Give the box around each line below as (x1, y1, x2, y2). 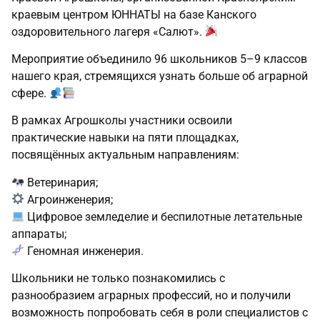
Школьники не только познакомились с (11, 271, 225, 286)
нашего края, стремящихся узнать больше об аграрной (11, 69, 308, 84)
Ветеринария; (24, 175, 99, 189)
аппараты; (11, 226, 66, 241)
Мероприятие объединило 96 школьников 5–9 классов (11, 52, 307, 66)
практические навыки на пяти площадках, (11, 131, 239, 145)
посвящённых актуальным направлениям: (11, 148, 239, 162)
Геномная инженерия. (24, 244, 144, 258)
